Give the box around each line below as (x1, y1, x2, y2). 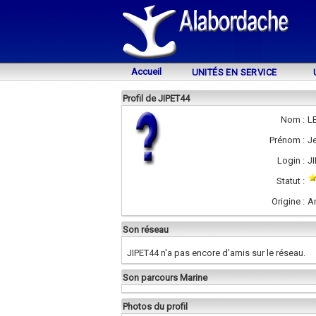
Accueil (130, 66, 162, 77)
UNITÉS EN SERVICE (191, 67, 277, 78)
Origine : (272, 196, 305, 207)
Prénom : (269, 135, 305, 145)
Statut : (276, 176, 305, 186)
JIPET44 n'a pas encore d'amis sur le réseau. (127, 248, 305, 258)
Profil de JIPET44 (123, 93, 190, 104)
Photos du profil (123, 301, 188, 312)
